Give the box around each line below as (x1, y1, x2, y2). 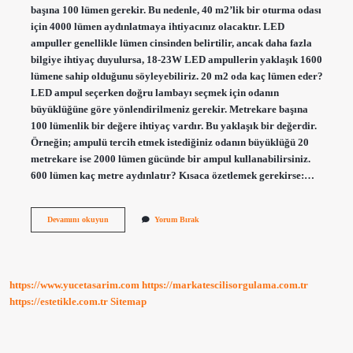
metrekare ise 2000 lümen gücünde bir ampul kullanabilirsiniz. (30, 153, 310, 165)
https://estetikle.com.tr (9, 296, 108, 308)
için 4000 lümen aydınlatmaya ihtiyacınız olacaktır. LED (30, 20, 284, 32)
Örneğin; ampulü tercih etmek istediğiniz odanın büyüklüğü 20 (30, 136, 309, 148)
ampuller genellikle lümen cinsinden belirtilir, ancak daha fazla (30, 37, 312, 49)
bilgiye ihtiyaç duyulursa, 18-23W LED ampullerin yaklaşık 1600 (30, 54, 322, 65)
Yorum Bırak (154, 214, 199, 224)
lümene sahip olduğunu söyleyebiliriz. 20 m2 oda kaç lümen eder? (30, 70, 323, 82)
